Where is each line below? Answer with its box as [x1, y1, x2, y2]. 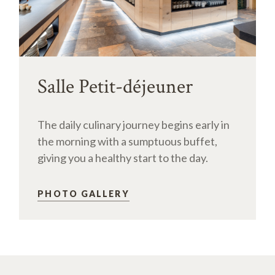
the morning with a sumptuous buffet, [37, 134, 218, 148]
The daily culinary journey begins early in [37, 117, 230, 131]
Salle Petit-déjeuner [37, 73, 193, 99]
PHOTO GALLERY [37, 188, 130, 199]
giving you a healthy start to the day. [37, 150, 209, 165]
